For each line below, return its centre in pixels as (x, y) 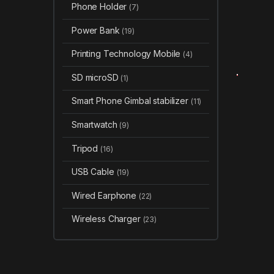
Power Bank (97, 30)
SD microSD (96, 77)
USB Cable (94, 172)
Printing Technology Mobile (127, 54)
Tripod (86, 148)
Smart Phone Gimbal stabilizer (131, 101)
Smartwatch (95, 125)
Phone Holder (100, 7)
